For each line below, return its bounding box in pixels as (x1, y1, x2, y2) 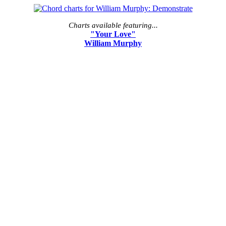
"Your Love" (90, 29, 136, 38)
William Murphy (84, 38, 142, 47)
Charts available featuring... (68, 21, 158, 29)
